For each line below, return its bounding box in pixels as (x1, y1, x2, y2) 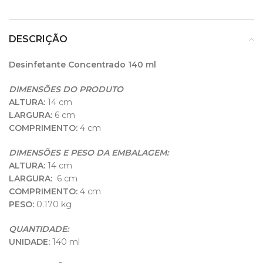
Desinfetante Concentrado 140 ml (9, 59, 156, 70)
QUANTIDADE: (9, 224, 69, 235)
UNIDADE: (9, 237, 52, 248)
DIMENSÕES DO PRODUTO (9, 84, 123, 95)
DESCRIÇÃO (9, 33, 68, 45)
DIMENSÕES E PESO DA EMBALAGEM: (9, 147, 168, 159)
